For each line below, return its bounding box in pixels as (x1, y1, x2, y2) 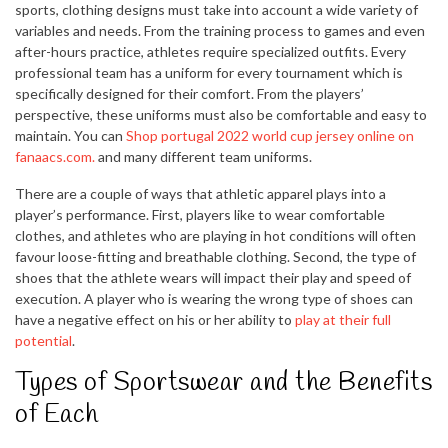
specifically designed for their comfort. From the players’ (15, 85, 364, 103)
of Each (15, 398, 99, 433)
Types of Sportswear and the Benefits (15, 366, 432, 401)
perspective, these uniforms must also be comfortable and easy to (15, 106, 427, 124)
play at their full (295, 311, 391, 329)
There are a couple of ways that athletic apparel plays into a (15, 185, 386, 203)
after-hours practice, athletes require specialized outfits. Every (15, 43, 406, 61)
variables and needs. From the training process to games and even (15, 22, 425, 40)
